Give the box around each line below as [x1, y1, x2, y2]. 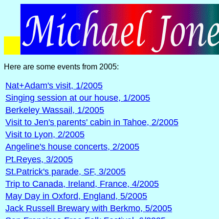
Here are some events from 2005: [4, 63, 119, 71]
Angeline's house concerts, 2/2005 [5, 142, 139, 152]
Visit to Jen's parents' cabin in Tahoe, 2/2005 [5, 117, 178, 127]
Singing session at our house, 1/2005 [5, 93, 150, 103]
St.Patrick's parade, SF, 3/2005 [5, 167, 126, 176]
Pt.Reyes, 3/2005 [5, 154, 73, 164]
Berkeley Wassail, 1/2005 [5, 105, 104, 115]
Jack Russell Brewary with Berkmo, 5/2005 [5, 203, 172, 213]
